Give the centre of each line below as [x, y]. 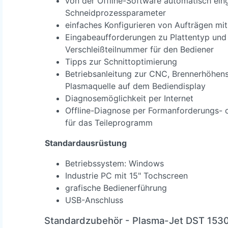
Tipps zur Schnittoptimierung [121, 61]
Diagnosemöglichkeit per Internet [129, 98]
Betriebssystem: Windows [115, 163]
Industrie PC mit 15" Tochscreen [126, 175]
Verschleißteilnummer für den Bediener [139, 49]
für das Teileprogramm [109, 122]
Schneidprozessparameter [116, 12]
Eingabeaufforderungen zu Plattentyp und [146, 37]
